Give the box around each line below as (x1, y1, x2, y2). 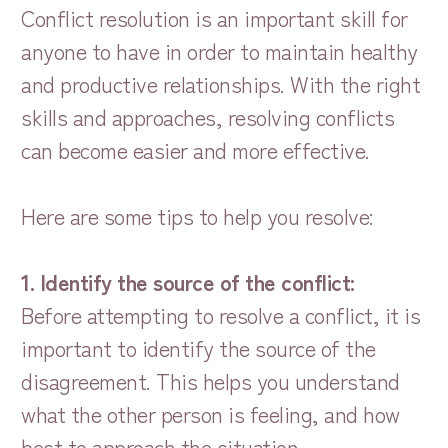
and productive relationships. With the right (21, 66, 421, 99)
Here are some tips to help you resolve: (21, 198, 374, 231)
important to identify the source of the (21, 330, 376, 363)
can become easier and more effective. (21, 132, 387, 165)
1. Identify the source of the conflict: (21, 264, 355, 297)
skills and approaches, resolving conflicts (21, 99, 395, 132)
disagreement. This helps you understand (21, 363, 400, 396)
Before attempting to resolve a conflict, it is (21, 297, 421, 330)
